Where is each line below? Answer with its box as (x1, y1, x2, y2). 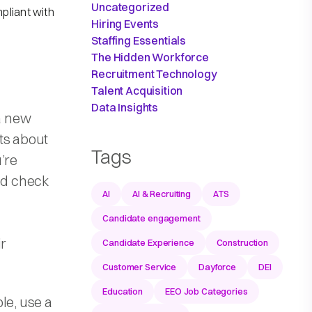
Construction (216, 236, 269, 248)
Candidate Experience (102, 236, 194, 248)
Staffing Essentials (91, 33, 187, 47)
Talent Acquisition (91, 83, 183, 97)
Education (102, 285, 143, 297)
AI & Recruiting (132, 187, 192, 199)
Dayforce (198, 260, 237, 272)
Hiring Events (91, 16, 159, 31)
